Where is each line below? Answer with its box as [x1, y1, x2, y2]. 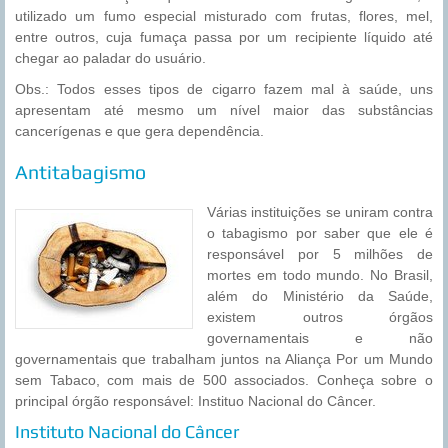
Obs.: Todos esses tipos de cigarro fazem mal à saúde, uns [15, 81, 433, 98]
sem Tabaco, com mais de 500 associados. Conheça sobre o [15, 372, 433, 389]
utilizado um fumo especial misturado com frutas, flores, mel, [15, 8, 433, 25]
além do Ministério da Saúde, [207, 288, 433, 305]
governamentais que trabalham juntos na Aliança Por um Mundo [15, 351, 433, 368]
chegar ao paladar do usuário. [15, 50, 206, 67]
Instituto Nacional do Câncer [15, 421, 239, 443]
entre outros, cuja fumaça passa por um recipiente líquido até [15, 29, 433, 46]
